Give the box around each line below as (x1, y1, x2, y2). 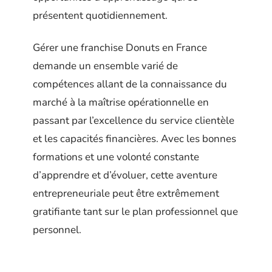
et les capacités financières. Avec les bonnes (33, 131, 236, 146)
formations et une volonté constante (33, 149, 199, 164)
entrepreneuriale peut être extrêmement (33, 186, 219, 200)
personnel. (33, 222, 81, 237)
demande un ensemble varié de (33, 58, 178, 73)
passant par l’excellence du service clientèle (33, 113, 234, 127)
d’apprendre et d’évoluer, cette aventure (33, 168, 217, 182)
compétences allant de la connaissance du (33, 76, 227, 91)
